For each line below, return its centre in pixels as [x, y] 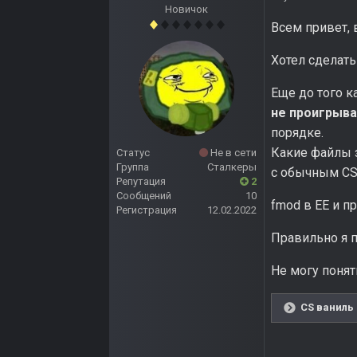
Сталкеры [232, 167]
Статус [133, 153]
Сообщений [144, 196]
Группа [133, 167]
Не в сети [232, 153]
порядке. [297, 133]
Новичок [186, 10]
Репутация [141, 182]
